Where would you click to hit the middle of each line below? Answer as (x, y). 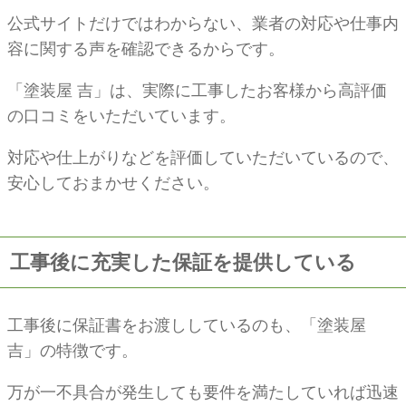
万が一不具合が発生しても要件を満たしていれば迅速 (203, 393)
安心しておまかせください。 (113, 183)
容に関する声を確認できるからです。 (146, 48)
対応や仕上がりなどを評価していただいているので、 (203, 157)
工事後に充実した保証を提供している (184, 263)
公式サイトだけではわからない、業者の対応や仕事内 (203, 23)
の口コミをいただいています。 (121, 116)
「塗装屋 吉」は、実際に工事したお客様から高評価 (197, 90)
